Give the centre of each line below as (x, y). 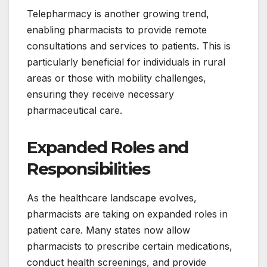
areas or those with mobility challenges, (117, 78)
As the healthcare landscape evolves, (112, 198)
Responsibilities (89, 169)
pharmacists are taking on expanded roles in (127, 214)
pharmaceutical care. (74, 111)
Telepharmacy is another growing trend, (118, 14)
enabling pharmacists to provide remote (117, 30)
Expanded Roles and (108, 148)
